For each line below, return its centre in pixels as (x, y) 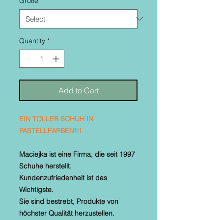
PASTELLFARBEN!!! (50, 130)
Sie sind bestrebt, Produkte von (69, 201)
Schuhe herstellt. (46, 166)
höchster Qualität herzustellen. (67, 213)
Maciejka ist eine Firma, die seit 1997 (77, 154)
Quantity (32, 41)
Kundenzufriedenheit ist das (63, 178)
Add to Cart (78, 90)
